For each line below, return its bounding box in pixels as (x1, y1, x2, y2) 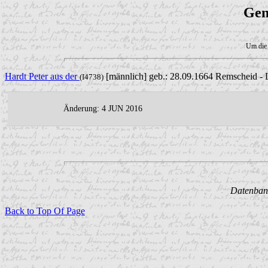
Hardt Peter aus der (5, 71, 80, 81)
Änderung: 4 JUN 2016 (63, 103, 142, 113)
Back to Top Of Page (5, 206, 85, 217)
